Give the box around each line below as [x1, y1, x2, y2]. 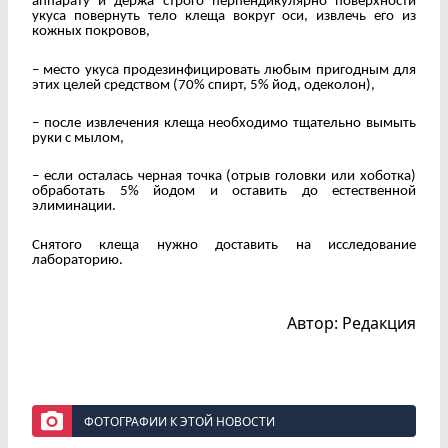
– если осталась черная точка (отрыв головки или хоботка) [32, 169, 416, 185]
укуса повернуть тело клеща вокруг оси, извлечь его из [32, 9, 416, 25]
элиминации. [32, 199, 116, 215]
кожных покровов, [32, 24, 150, 40]
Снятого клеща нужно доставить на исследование [32, 237, 416, 253]
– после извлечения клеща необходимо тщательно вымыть [32, 115, 416, 131]
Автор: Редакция [287, 312, 416, 335]
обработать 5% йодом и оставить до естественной [32, 184, 416, 200]
